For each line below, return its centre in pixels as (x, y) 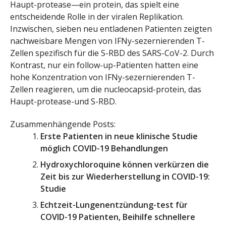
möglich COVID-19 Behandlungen (104, 149)
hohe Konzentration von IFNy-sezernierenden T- (103, 77)
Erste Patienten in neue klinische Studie (119, 136)
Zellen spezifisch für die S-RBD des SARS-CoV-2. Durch (112, 53)
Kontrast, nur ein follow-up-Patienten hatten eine (104, 65)
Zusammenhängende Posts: (63, 124)
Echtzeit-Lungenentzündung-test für (114, 205)
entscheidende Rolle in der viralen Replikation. (97, 17)
